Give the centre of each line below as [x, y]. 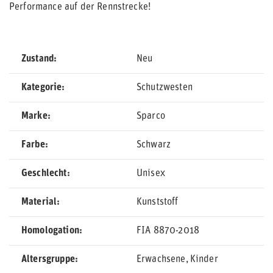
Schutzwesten [165, 88]
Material [39, 202]
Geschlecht [44, 174]
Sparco [151, 116]
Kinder [204, 260]
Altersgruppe [48, 260]
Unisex [151, 174]
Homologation [50, 231]
